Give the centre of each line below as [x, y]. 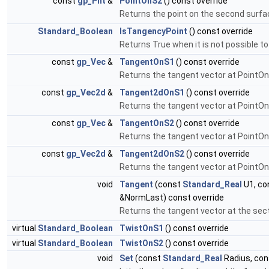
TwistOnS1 [141, 228]
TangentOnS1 [147, 62]
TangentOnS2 [147, 123]
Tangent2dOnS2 [152, 154]
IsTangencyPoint [153, 32]
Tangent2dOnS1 [152, 93]
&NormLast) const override [172, 198]
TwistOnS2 [141, 243]
